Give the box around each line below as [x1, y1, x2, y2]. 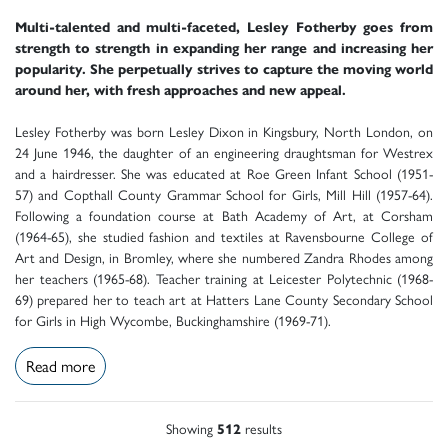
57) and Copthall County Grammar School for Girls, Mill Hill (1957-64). [15, 184, 433, 205]
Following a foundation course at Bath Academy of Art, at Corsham [15, 205, 433, 226]
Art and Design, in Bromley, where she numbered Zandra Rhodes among [15, 247, 433, 268]
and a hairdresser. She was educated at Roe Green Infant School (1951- [15, 163, 433, 184]
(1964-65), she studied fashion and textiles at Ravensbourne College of [15, 226, 433, 247]
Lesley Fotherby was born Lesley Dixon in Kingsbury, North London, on [15, 121, 433, 142]
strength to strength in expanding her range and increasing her [15, 37, 433, 58]
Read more [26, 354, 95, 378]
